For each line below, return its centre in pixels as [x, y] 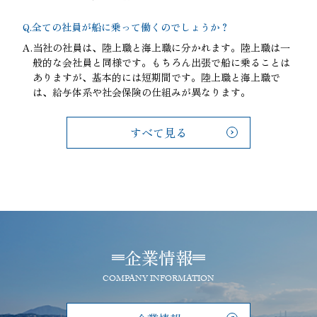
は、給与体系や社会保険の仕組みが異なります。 [142, 92]
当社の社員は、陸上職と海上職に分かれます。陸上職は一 [161, 47]
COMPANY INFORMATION [158, 279]
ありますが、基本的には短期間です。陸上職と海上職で [156, 77]
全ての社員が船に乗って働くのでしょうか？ [131, 27]
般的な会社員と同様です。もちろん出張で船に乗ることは [161, 62]
